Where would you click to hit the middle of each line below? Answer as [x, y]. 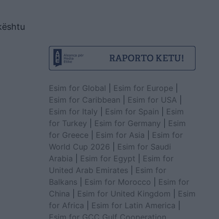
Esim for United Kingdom [124, 193]
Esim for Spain [132, 111]
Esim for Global [77, 88]
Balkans [63, 182]
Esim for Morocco [118, 182]
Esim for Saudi [144, 146]
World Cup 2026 [79, 146]
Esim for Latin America [133, 205]
